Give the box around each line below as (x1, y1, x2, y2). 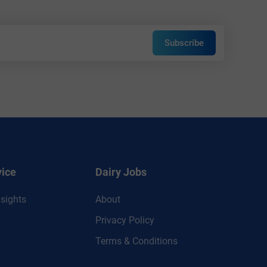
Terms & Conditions (95, 235, 178, 247)
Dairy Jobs (95, 166, 147, 178)
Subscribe (164, 37, 204, 48)
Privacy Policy (95, 215, 154, 226)
